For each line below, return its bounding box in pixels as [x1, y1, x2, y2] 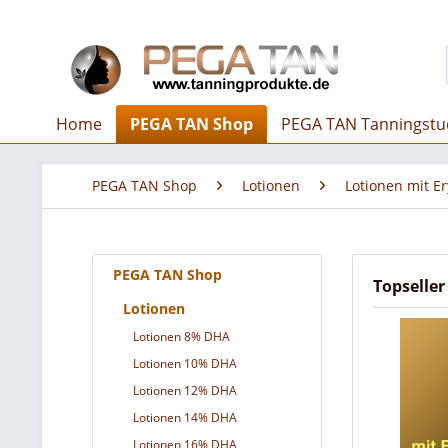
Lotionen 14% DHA [133, 409, 237, 426]
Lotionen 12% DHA [133, 382, 237, 399]
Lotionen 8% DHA [133, 328, 230, 345]
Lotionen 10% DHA [133, 355, 237, 372]
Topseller [373, 275, 445, 297]
